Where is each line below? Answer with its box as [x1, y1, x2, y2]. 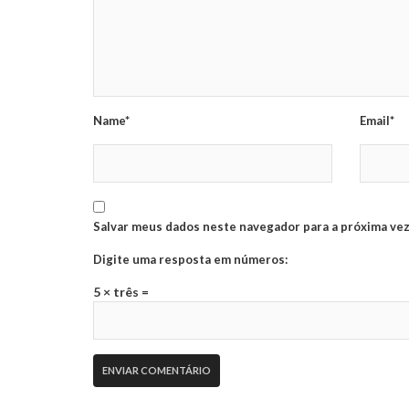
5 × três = [93, 283, 149, 299]
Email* [360, 112, 395, 128]
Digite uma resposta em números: [93, 251, 288, 267]
